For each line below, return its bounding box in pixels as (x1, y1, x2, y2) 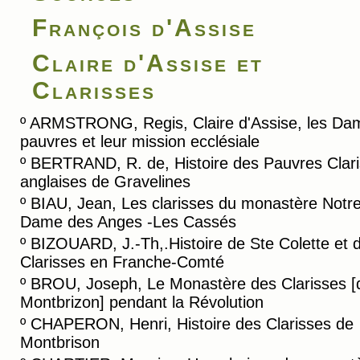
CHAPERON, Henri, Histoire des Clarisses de (31, 315, 354, 333)
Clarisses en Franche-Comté (20, 253, 224, 271)
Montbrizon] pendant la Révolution (20, 293, 264, 311)
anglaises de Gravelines (20, 173, 190, 190)
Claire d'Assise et (32, 50, 264, 76)
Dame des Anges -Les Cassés (20, 213, 236, 231)
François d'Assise (32, 14, 256, 41)
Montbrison (20, 333, 100, 351)
